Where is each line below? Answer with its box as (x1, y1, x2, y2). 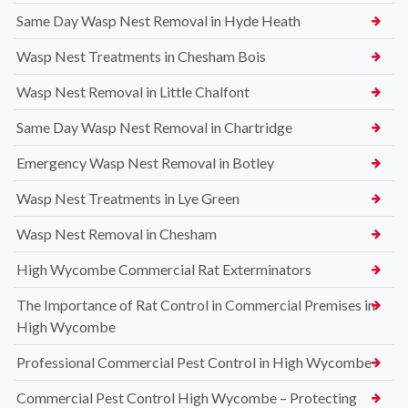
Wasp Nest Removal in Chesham (16, 224, 217, 242)
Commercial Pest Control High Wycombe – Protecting (16, 388, 357, 406)
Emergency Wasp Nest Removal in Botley (16, 153, 274, 171)
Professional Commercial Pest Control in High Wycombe (16, 352, 372, 371)
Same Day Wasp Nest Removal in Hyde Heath (16, 11, 301, 29)
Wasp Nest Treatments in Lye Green (16, 189, 240, 207)
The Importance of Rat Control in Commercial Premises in (16, 295, 375, 313)
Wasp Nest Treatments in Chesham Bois (16, 46, 266, 65)
